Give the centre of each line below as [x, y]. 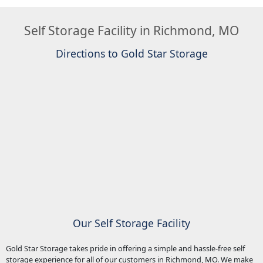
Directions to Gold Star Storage [131, 54]
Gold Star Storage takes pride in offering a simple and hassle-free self [125, 249]
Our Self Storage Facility [131, 223]
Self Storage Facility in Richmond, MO [131, 31]
